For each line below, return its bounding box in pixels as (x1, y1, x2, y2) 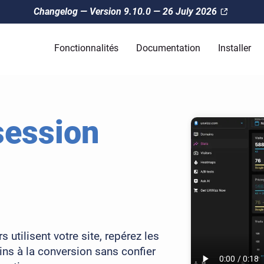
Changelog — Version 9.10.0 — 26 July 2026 (33, 6, 217, 17)
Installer (217, 42, 251, 54)
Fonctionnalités (54, 42, 118, 54)
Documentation (136, 42, 200, 54)
